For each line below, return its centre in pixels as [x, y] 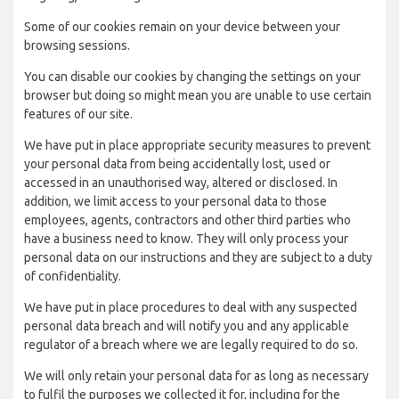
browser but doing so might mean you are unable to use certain [198, 95]
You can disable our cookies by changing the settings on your [192, 77]
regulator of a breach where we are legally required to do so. [191, 345]
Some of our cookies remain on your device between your [182, 27]
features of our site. [78, 114]
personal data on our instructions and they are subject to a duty [198, 257]
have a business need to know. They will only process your [186, 239]
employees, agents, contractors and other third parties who [187, 220]
